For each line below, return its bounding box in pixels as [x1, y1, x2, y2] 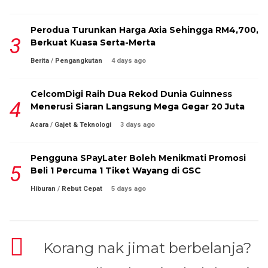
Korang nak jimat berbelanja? [43, 239, 252, 257]
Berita [31, 57, 49, 65]
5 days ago [111, 185, 146, 193]
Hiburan [31, 185, 56, 193]
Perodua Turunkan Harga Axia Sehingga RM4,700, [31, 25, 258, 35]
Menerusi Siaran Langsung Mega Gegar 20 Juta [31, 101, 245, 112]
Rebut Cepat [62, 185, 102, 193]
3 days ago [120, 121, 155, 129]
